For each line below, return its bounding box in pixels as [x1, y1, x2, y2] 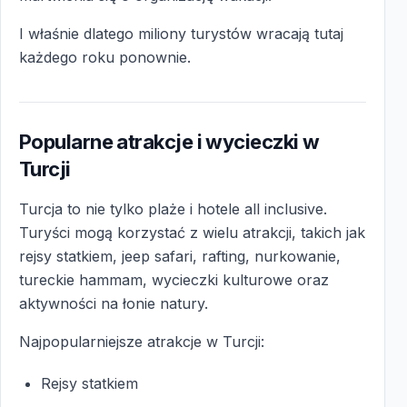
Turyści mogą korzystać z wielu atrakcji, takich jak [19, 223, 365, 242]
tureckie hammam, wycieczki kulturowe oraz [19, 270, 329, 289]
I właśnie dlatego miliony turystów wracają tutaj [19, 24, 343, 43]
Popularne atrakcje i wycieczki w [19, 129, 320, 154]
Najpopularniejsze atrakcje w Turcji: [19, 332, 264, 351]
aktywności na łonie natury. [19, 293, 208, 313]
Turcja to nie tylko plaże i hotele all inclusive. [19, 199, 327, 218]
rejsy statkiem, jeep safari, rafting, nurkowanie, [19, 246, 341, 265]
